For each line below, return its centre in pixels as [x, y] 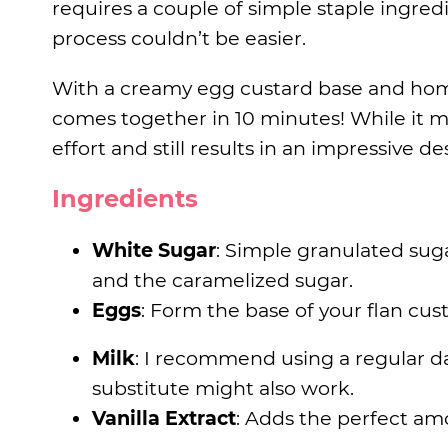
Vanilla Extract [164, 417]
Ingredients [125, 198]
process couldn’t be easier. [179, 37]
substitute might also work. [223, 387]
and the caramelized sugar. [222, 279]
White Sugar [154, 249]
